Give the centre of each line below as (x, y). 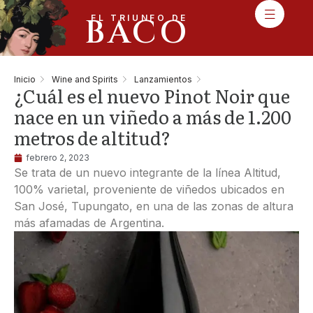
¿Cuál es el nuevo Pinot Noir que (152, 95)
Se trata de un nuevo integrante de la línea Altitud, (147, 173)
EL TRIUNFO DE (139, 18)
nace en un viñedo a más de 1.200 (153, 116)
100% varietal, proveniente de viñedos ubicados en (149, 189)
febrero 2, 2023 (58, 158)
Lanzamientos (163, 79)
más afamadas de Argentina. (89, 223)
